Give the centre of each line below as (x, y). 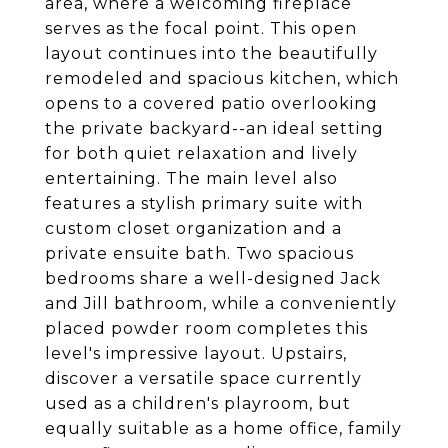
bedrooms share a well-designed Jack (213, 278)
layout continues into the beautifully (211, 53)
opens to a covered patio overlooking (211, 103)
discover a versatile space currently (203, 378)
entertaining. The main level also (191, 178)
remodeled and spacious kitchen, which (222, 78)
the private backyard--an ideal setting (214, 128)
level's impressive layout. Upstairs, (196, 353)
